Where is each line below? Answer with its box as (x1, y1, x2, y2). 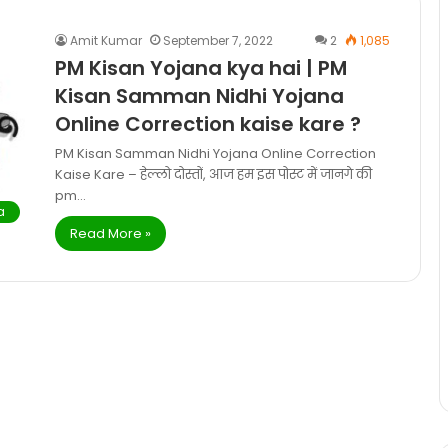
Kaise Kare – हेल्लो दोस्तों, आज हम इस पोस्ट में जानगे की (55, 165, 372, 184)
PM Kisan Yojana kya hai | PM (55, 54, 347, 82)
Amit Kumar (70, 32, 142, 49)
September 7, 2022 (163, 32, 273, 49)
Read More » (70, 224, 151, 243)
